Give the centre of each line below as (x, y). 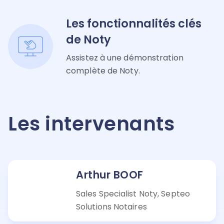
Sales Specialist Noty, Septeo (133, 193)
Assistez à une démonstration (125, 57)
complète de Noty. (103, 70)
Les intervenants (91, 123)
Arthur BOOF (110, 174)
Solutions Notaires (111, 206)
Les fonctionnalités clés (134, 23)
